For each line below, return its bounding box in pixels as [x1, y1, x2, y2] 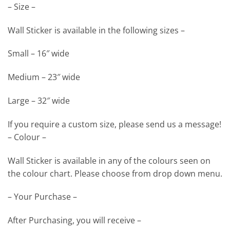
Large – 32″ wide [8, 95, 70, 107]
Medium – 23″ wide [8, 71, 80, 83]
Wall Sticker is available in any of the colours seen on [8, 155, 210, 166]
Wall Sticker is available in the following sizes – [8, 24, 185, 36]
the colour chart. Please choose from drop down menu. [8, 167, 222, 179]
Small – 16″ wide [8, 48, 69, 60]
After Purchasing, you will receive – [8, 215, 141, 226]
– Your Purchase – [8, 191, 77, 203]
